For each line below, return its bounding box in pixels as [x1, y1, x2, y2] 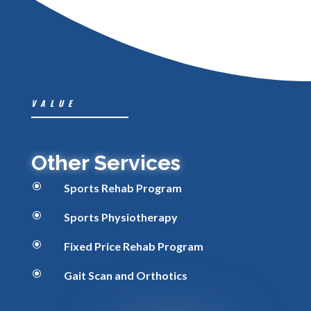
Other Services [31, 151, 180, 175]
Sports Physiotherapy [63, 210, 178, 224]
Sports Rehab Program [63, 181, 182, 194]
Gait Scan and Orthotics [63, 269, 187, 282]
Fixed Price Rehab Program [63, 239, 203, 253]
